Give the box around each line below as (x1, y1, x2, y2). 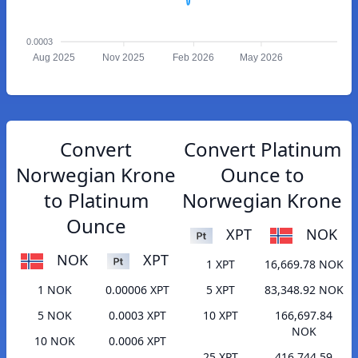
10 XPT (203, 308, 238, 324)
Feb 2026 (173, 52, 215, 64)
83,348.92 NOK (264, 282, 344, 298)
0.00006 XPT (105, 282, 169, 298)
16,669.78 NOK (264, 257, 344, 272)
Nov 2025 (102, 52, 145, 64)
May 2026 (239, 52, 283, 64)
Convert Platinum (183, 136, 341, 162)
